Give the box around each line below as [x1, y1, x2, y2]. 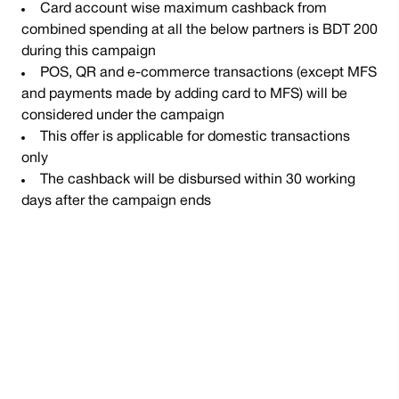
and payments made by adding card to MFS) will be [21, 88, 347, 101]
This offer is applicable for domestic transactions [40, 131, 350, 143]
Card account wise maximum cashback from [40, 3, 327, 15]
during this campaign [21, 45, 156, 58]
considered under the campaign [21, 110, 224, 122]
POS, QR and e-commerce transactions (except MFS [40, 67, 377, 79]
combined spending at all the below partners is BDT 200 [21, 24, 378, 37]
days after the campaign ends [21, 195, 211, 208]
